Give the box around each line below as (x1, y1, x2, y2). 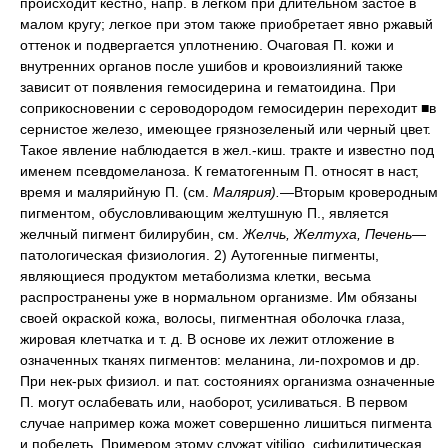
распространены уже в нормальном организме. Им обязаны (20, 289, 417, 305)
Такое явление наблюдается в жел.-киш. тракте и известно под (20, 142, 434, 158)
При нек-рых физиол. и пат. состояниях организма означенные (20, 373, 435, 389)
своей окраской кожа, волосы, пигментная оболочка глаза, (20, 310, 405, 326)
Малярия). (213, 184, 280, 200)
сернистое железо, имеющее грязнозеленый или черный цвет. (20, 121, 431, 137)
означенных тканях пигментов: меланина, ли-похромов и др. (20, 352, 420, 368)
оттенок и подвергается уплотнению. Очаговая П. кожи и (20, 37, 394, 53)
